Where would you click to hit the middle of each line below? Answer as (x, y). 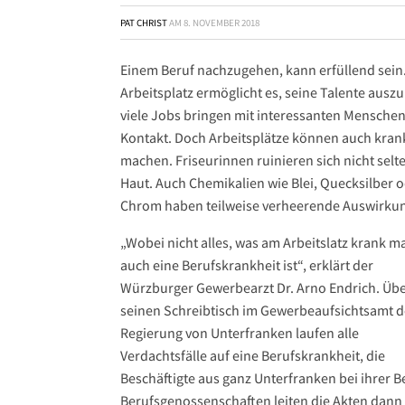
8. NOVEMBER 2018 (221, 23)
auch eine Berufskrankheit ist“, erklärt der (247, 265)
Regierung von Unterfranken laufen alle (240, 333)
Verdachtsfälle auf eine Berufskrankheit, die (253, 355)
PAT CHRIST (144, 23)
